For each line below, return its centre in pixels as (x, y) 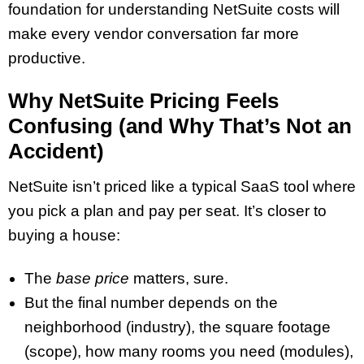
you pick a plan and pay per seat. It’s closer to (167, 211)
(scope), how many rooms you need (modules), (189, 351)
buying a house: (64, 236)
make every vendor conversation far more (154, 33)
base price (93, 278)
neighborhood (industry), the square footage (178, 327)
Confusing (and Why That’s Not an (180, 126)
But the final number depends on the (151, 302)
